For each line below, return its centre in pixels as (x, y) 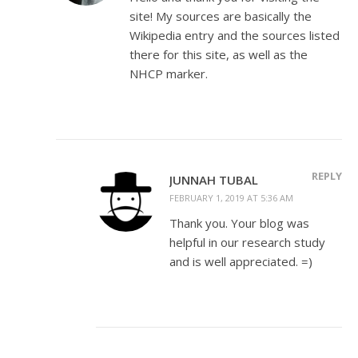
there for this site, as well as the (219, 54)
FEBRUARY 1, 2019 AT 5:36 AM (231, 197)
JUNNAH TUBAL (214, 179)
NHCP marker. (169, 73)
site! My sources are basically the (221, 16)
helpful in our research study (247, 242)
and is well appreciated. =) (241, 261)
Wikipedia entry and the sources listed (235, 35)
